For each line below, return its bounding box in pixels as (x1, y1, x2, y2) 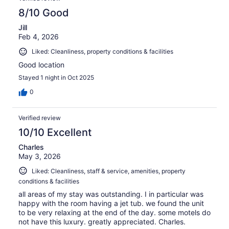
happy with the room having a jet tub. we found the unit (18, 199, 204, 208)
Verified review (18, 113, 61, 122)
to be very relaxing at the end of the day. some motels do (18, 208, 211, 217)
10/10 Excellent (18, 126, 91, 139)
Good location (18, 60, 64, 69)
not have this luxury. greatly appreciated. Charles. (18, 217, 186, 226)
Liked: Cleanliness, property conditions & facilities (32, 47, 173, 55)
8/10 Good (18, 6, 69, 19)
